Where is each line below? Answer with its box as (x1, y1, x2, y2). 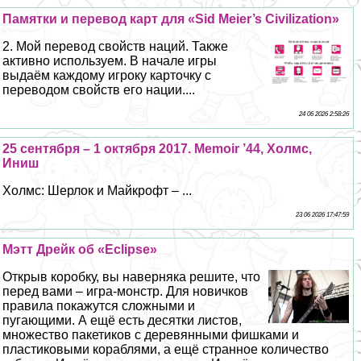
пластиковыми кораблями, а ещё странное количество (2, 342, 330, 356)
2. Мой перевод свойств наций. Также (2, 39, 229, 53)
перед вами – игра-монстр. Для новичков (2, 284, 249, 298)
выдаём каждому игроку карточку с (2, 68, 212, 82)
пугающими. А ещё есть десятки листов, (2, 313, 243, 327)
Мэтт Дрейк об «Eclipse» (2, 242, 158, 256)
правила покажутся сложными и (2, 298, 196, 313)
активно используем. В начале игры (2, 53, 218, 68)
